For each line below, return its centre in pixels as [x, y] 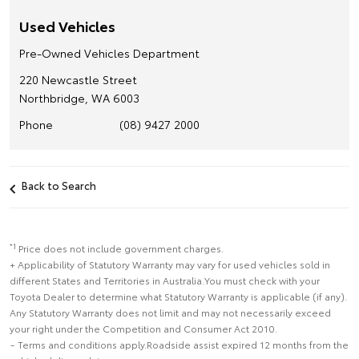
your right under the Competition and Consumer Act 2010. [143, 328]
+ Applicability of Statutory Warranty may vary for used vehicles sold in [170, 264]
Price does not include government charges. [121, 248]
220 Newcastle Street [78, 79]
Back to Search [59, 185]
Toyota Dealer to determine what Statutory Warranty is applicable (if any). [178, 296]
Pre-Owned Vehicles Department [109, 53]
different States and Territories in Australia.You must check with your [165, 280]
